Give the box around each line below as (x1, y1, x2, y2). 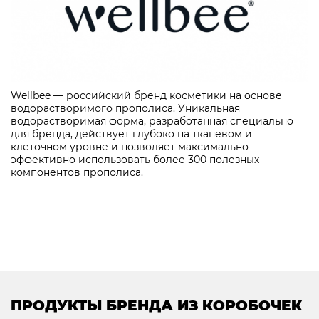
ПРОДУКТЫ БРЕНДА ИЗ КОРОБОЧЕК (11, 296, 302, 314)
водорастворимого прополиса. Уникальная (11, 101, 240, 115)
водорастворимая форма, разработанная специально (11, 114, 293, 127)
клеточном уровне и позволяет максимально (11, 140, 249, 153)
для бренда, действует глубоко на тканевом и (11, 127, 252, 140)
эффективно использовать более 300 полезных (11, 152, 259, 166)
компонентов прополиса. (11, 165, 149, 179)
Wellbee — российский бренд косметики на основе (11, 88, 282, 102)
